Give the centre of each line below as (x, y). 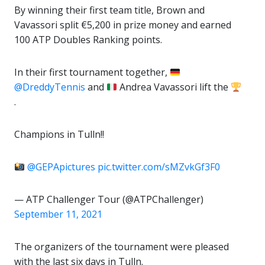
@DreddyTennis (50, 87)
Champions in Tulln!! (59, 134)
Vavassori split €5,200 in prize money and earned (123, 25)
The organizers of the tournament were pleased (122, 247)
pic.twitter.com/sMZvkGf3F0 (159, 167)
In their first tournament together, (92, 72)
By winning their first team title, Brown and (109, 10)
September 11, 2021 (58, 214)
